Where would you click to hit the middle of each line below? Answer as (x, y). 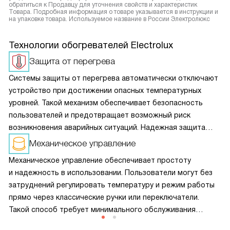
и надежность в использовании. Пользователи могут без (111, 173)
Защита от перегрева (72, 62)
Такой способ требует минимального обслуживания (102, 210)
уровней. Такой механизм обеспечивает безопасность (106, 103)
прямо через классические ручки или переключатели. (104, 197)
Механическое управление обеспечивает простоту (100, 160)
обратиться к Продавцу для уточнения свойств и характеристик (103, 5)
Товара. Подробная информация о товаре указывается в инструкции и (113, 12)
